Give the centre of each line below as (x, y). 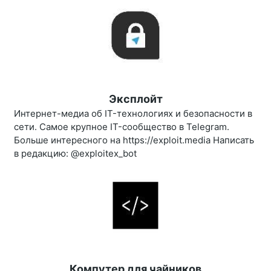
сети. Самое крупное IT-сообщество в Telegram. (122, 127)
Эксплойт (135, 99)
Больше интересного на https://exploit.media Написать (134, 140)
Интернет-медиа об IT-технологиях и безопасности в (133, 114)
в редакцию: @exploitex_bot (75, 154)
